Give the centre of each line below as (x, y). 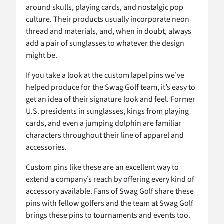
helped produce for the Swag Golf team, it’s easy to (111, 87)
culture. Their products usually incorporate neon (108, 19)
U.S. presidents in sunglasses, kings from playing (107, 111)
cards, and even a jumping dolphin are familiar (104, 123)
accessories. (46, 147)
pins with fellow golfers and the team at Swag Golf (110, 203)
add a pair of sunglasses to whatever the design (105, 43)
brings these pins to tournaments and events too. (108, 215)
